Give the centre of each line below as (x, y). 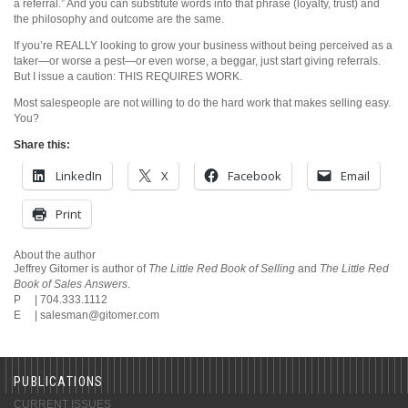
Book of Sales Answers (71, 284)
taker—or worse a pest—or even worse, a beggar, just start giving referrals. (197, 61)
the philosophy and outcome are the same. (119, 19)
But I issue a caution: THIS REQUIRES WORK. (128, 76)
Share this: (42, 144)
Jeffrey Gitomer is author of (81, 268)
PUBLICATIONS (59, 381)
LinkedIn (79, 175)
